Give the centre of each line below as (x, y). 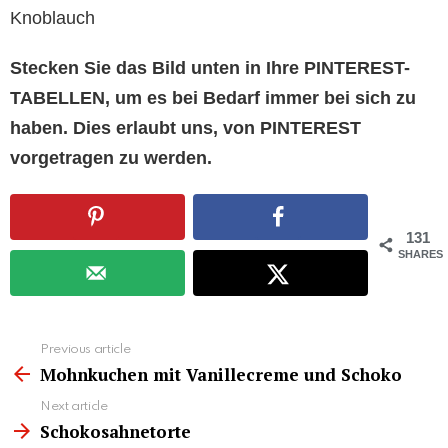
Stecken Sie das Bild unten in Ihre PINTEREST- (210, 67)
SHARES (420, 254)
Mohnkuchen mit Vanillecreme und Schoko (221, 375)
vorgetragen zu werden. (111, 157)
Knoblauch (52, 17)
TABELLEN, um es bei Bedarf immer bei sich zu (213, 97)
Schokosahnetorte (115, 432)
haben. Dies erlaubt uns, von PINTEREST (185, 127)
